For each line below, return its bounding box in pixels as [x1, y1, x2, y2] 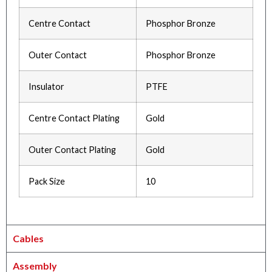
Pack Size [29, 176, 65, 187]
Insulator [29, 81, 64, 92]
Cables [13, 233, 44, 245]
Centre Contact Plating [29, 113, 120, 124]
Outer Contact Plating [29, 144, 116, 155]
